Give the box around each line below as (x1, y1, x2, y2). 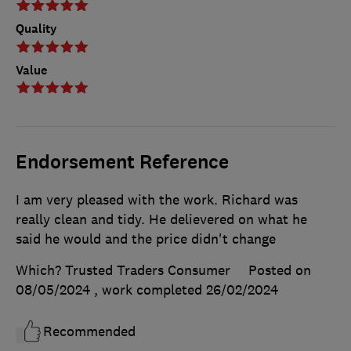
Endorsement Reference (16, 150, 229, 175)
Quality (16, 20, 57, 38)
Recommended (43, 323, 136, 340)
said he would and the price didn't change (16, 230, 276, 248)
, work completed (94, 281, 206, 299)
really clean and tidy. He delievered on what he (16, 211, 307, 228)
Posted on (248, 262, 311, 279)
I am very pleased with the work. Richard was (16, 191, 298, 208)
